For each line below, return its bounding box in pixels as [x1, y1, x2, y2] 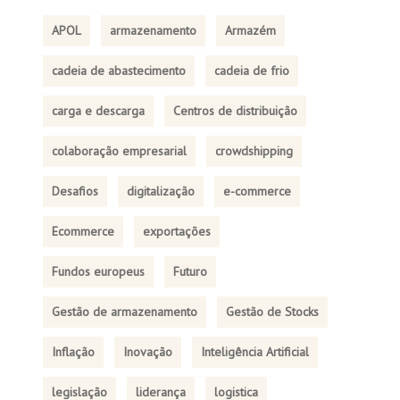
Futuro [172, 263, 207, 279]
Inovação [122, 344, 172, 360]
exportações [142, 223, 211, 239]
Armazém [224, 22, 276, 38]
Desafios [51, 183, 98, 199]
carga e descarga [51, 103, 145, 119]
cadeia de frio [213, 62, 289, 79]
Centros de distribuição [172, 103, 297, 119]
